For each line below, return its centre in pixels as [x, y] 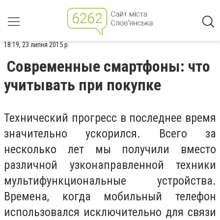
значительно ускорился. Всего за [110, 134]
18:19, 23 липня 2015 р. [37, 45]
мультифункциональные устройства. [110, 181]
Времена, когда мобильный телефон [110, 196]
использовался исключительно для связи [110, 212]
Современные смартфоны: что [109, 66]
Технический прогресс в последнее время [110, 118]
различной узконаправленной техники [110, 165]
